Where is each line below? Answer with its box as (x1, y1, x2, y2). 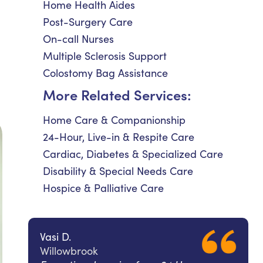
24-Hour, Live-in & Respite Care (43, 130, 194, 144)
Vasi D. (40, 230, 71, 244)
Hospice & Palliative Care (43, 181, 164, 195)
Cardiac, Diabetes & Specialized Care (43, 147, 223, 161)
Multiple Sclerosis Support (43, 49, 167, 63)
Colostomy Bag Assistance (43, 66, 168, 80)
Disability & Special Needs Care (43, 164, 193, 178)
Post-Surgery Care (43, 15, 133, 29)
